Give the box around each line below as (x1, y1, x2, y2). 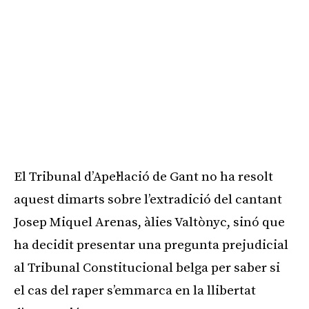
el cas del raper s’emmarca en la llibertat (14, 282, 256, 299)
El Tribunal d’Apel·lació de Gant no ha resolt (14, 168, 273, 185)
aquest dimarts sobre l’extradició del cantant (14, 191, 282, 208)
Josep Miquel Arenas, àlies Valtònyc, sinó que (14, 214, 285, 230)
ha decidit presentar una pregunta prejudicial (14, 237, 288, 253)
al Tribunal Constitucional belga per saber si (14, 259, 280, 276)
